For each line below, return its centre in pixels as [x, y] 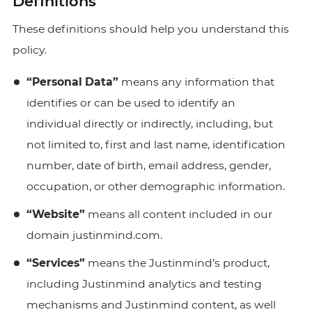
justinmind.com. [117, 235]
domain [49, 235]
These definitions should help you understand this [150, 29]
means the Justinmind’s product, [177, 263]
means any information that [196, 82]
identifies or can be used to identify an [131, 103]
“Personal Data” [72, 82]
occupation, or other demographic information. [155, 186]
